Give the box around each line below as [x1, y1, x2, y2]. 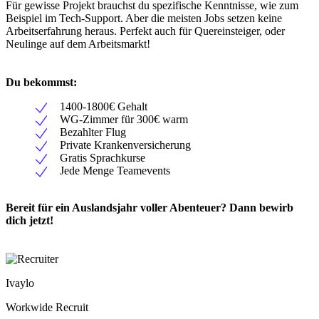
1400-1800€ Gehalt [60, 100, 147, 113]
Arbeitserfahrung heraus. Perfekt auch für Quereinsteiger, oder [6, 24, 285, 37]
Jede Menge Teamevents [60, 164, 170, 177]
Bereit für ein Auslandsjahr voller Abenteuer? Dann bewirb [6, 201, 293, 214]
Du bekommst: [6, 75, 77, 88]
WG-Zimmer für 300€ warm [60, 113, 188, 125]
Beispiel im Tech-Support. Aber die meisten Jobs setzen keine [6, 11, 282, 24]
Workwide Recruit [6, 300, 88, 313]
